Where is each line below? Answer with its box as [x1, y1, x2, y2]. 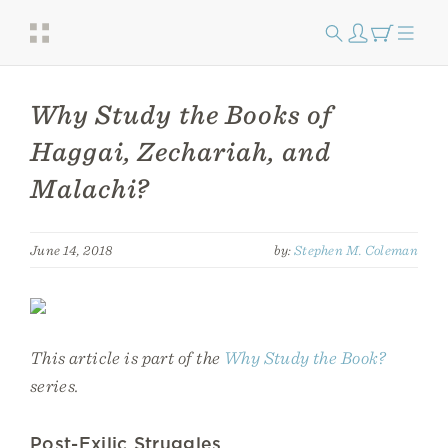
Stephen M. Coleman [293, 242, 418, 258]
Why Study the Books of [30, 98, 333, 131]
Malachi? [30, 172, 149, 205]
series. [30, 375, 80, 396]
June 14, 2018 [30, 242, 113, 258]
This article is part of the [30, 347, 224, 368]
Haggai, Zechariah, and [30, 135, 331, 168]
